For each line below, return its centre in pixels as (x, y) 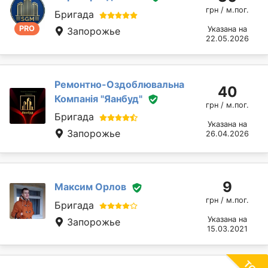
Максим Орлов (90, 187)
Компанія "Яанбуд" (98, 98)
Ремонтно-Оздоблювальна (119, 84)
